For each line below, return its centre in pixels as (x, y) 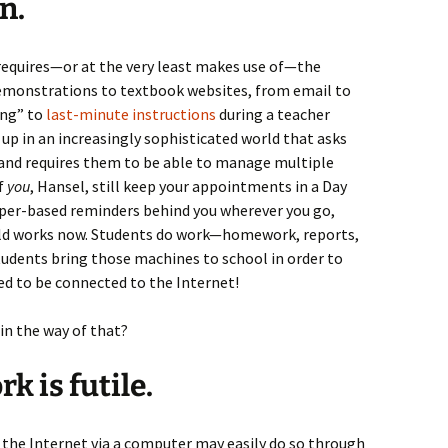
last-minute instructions (131, 114)
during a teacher (273, 114)
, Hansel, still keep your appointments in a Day (188, 186)
